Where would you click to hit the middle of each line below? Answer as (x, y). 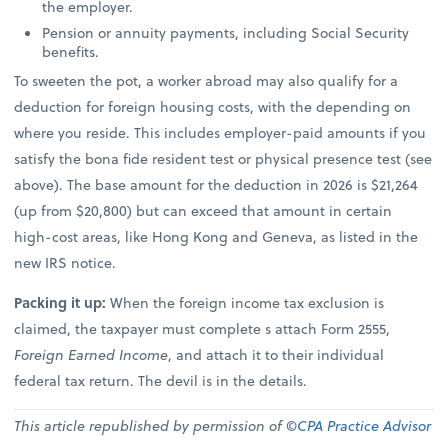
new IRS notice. (65, 263)
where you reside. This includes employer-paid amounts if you (220, 133)
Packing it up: (62, 303)
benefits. (71, 52)
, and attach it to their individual (276, 355)
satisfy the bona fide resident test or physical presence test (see (223, 159)
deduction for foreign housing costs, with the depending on (213, 107)
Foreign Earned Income (91, 355)
